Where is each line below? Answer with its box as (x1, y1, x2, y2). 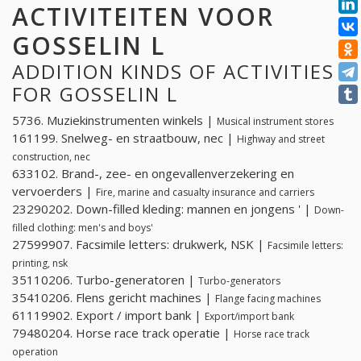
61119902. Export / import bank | (12, 307, 205, 324)
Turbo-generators (198, 274, 280, 288)
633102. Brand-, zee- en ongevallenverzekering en (12, 165, 294, 182)
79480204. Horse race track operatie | (12, 325, 234, 342)
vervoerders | (12, 183, 96, 200)
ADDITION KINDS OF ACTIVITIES (12, 57, 334, 85)
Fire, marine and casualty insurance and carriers (96, 185, 314, 200)
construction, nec (12, 150, 90, 164)
